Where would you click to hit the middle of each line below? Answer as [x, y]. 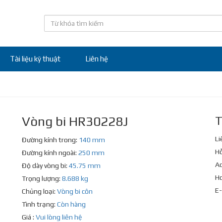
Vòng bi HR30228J [75, 121]
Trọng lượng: [42, 178]
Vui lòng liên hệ [59, 217]
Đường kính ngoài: [50, 153]
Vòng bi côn [75, 191]
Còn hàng [71, 204]
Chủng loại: [39, 191]
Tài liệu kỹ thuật [35, 59]
